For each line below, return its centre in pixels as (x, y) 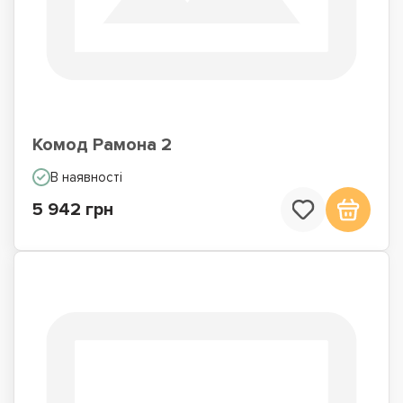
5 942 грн (73, 210)
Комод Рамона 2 (102, 145)
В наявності (86, 177)
